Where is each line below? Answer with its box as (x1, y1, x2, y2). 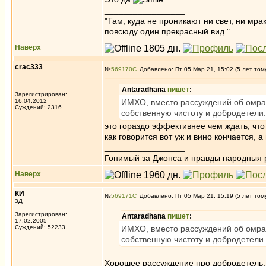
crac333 (15, 63, 43, 71)
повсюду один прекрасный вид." (104, 27, 230, 36)
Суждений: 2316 (15, 104, 62, 110)
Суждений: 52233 (15, 224, 65, 230)
